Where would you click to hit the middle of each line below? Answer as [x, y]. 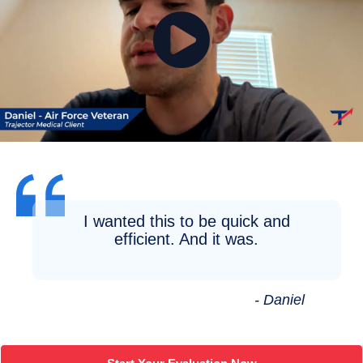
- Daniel [279, 300]
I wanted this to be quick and [186, 221]
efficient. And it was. [187, 239]
